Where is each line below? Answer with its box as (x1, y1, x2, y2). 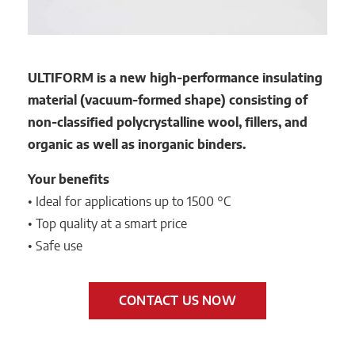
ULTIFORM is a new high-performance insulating (28, 69, 323, 86)
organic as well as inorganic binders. (28, 136, 246, 152)
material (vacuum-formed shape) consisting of (28, 91, 307, 108)
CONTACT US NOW (119, 292, 236, 308)
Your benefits (28, 170, 109, 187)
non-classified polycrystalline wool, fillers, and (28, 113, 307, 130)
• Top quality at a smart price (28, 215, 187, 231)
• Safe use (28, 237, 82, 254)
